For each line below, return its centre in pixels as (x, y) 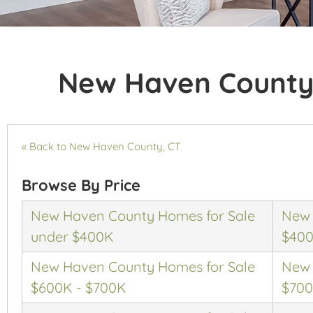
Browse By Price (81, 185)
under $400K (72, 237)
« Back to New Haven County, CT (101, 147)
